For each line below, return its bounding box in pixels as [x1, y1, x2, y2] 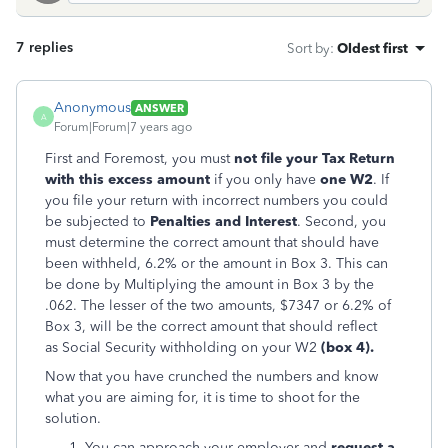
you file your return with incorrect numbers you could [45, 192, 388, 209]
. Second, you [297, 213, 386, 230]
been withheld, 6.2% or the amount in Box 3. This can [45, 255, 388, 272]
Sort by [287, 40, 330, 56]
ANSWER [135, 100, 184, 115]
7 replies [16, 39, 73, 56]
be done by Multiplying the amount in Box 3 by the [45, 276, 374, 293]
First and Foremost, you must [45, 150, 234, 167]
